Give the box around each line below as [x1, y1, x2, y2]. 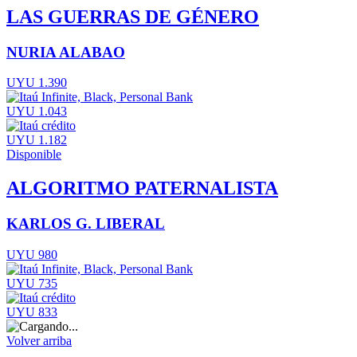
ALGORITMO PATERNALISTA [6, 178, 278, 199]
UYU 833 [6, 304, 57, 319]
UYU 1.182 [6, 133, 67, 147]
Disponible [6, 147, 61, 162]
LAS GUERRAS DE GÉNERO [6, 6, 259, 27]
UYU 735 [6, 276, 57, 290]
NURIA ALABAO [6, 43, 125, 61]
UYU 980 [6, 247, 57, 261]
